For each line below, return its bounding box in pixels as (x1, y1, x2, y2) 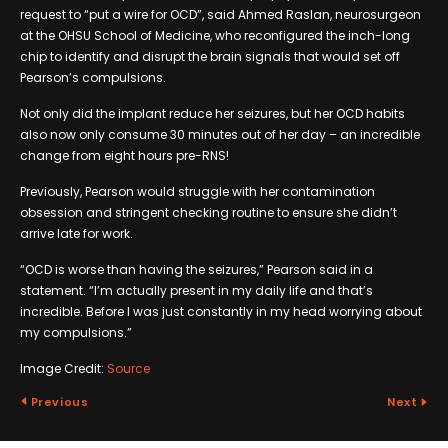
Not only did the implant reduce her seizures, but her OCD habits (20, 104, 405, 122)
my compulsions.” (20, 323, 132, 341)
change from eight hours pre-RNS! (20, 146, 229, 164)
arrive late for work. (20, 224, 133, 242)
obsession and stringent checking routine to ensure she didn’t (20, 203, 397, 221)
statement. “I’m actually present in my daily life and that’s (20, 281, 373, 299)
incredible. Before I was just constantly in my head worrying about (20, 302, 422, 320)
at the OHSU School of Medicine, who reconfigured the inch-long (20, 26, 410, 44)
